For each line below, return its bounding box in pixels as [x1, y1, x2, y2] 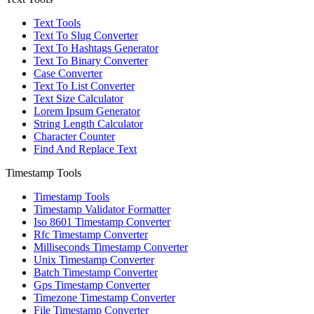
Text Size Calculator [34, 93, 123, 105]
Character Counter [34, 130, 115, 143]
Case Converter [34, 67, 102, 80]
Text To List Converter [34, 80, 135, 93]
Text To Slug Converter [34, 29, 138, 42]
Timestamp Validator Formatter [34, 203, 170, 216]
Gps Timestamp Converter [34, 279, 150, 292]
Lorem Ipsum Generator [34, 105, 140, 118]
